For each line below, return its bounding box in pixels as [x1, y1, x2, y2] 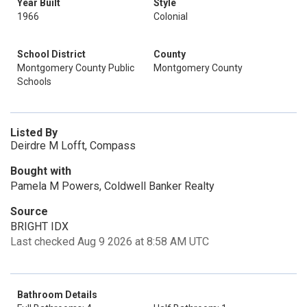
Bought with [10, 164, 71, 177]
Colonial [153, 11, 188, 22]
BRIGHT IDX [10, 220, 69, 233]
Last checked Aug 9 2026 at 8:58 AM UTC [10, 235, 209, 248]
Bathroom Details [17, 289, 97, 300]
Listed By [10, 126, 58, 139]
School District [17, 49, 86, 60]
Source [10, 205, 48, 218]
